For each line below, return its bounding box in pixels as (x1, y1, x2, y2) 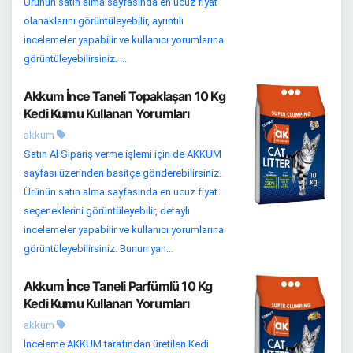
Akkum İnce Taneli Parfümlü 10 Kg (24, 277, 213, 294)
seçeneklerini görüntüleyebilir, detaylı (24, 204, 190, 217)
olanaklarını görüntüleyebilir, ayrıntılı (24, 14, 184, 27)
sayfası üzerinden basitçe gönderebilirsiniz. (24, 166, 221, 179)
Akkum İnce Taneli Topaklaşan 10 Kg (24, 87, 225, 104)
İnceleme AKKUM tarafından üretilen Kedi (24, 337, 209, 350)
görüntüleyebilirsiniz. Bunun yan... (24, 242, 173, 255)
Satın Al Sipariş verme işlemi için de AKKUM (24, 147, 221, 160)
